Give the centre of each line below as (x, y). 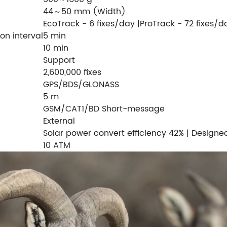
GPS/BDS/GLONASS (81, 84)
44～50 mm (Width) (84, 11)
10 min (56, 48)
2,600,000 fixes (72, 72)
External (59, 121)
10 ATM (57, 145)
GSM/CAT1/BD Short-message (104, 109)
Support (59, 60)
